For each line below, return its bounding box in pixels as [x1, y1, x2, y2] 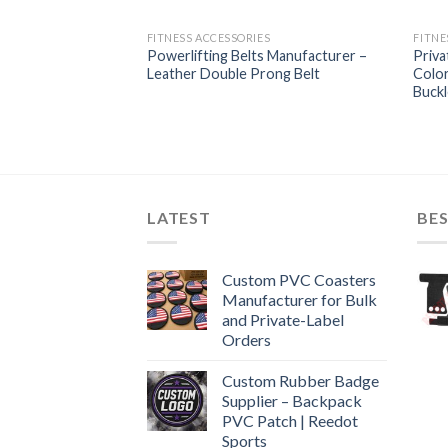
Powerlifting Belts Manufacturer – [146, 46, 367, 64]
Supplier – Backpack [222, 390, 362, 410]
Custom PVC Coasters [222, 269, 376, 289]
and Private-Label [222, 309, 344, 329]
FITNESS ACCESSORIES [146, 30, 271, 44]
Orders [222, 329, 271, 349]
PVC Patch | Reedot [222, 410, 358, 430]
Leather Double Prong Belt [146, 64, 320, 82]
